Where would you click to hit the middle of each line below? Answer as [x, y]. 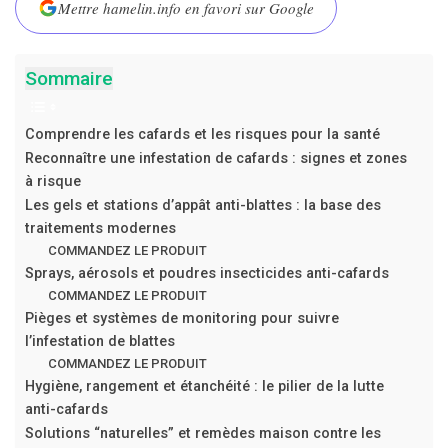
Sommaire [69, 78]
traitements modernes [100, 228]
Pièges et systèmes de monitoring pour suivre [182, 318]
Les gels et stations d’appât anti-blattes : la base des [203, 205]
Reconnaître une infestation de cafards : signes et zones [216, 158]
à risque [53, 181]
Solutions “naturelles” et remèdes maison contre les [203, 433]
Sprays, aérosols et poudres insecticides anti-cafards [207, 273]
